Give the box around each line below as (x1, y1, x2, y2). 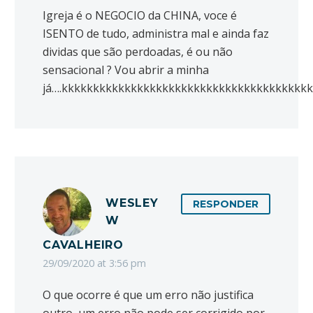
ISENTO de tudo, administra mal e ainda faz (43, 26, 269, 42)
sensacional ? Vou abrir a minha (43, 62, 209, 78)
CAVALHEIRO (43, 238, 124, 252)
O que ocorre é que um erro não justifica (43, 287, 254, 303)
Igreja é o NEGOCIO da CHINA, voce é (43, 8, 237, 24)
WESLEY (105, 196, 159, 210)
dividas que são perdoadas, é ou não (43, 44, 233, 60)
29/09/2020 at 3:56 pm (43, 256, 146, 270)
